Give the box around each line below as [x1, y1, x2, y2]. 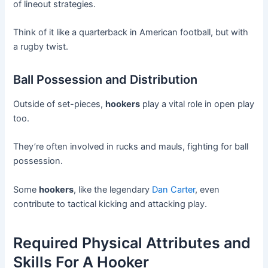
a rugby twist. [13, 41, 69, 52]
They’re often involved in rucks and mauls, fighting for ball [13, 141, 249, 153]
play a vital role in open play [140, 98, 255, 109]
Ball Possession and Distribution [13, 72, 198, 87]
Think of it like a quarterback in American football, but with [13, 26, 249, 38]
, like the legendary [74, 184, 153, 195]
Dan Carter [152, 184, 196, 195]
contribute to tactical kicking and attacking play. [13, 198, 208, 209]
